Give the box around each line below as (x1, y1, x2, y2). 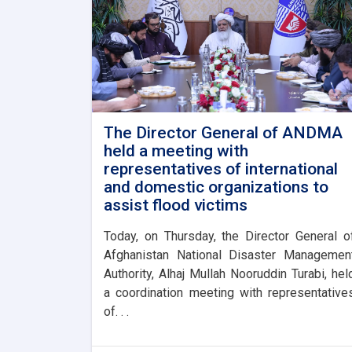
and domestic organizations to (104, 178, 328, 197)
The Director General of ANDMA (104, 123, 343, 143)
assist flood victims (104, 196, 247, 215)
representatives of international (104, 159, 338, 179)
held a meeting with (104, 141, 248, 161)
